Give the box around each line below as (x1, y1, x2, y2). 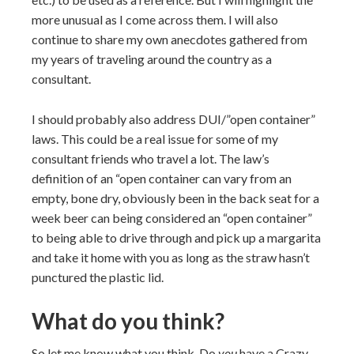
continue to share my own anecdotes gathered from (32, 32, 307, 47)
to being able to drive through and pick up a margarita (32, 230, 321, 245)
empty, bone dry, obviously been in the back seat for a (32, 190, 319, 205)
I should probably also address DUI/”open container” (32, 111, 315, 126)
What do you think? (32, 307, 224, 334)
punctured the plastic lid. (32, 269, 164, 284)
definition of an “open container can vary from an (32, 171, 292, 186)
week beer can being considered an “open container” (32, 210, 312, 225)
